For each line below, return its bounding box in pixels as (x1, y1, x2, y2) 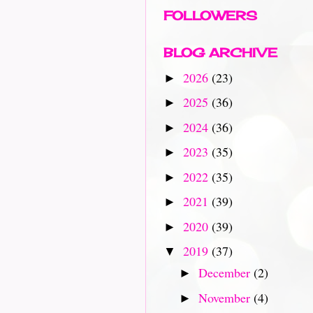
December (198, 264, 254, 281)
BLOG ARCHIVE (163, 45, 277, 60)
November (198, 289, 254, 306)
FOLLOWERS (163, 8, 257, 23)
